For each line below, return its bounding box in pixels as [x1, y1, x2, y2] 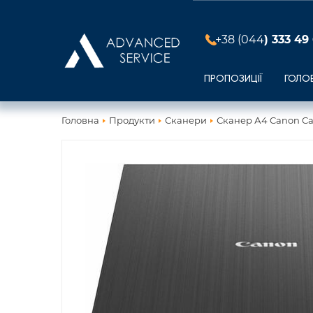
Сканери [165, 115, 207, 126]
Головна [61, 115, 99, 126]
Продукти [109, 115, 155, 126]
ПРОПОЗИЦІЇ [204, 74, 262, 84]
